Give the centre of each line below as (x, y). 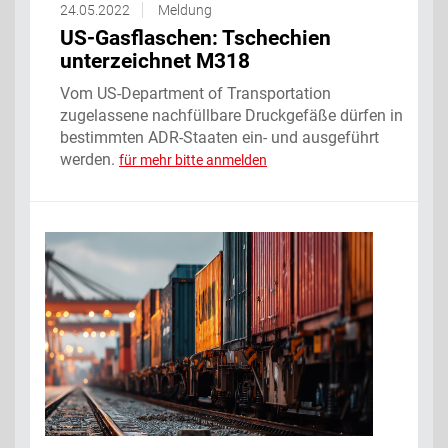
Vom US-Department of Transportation (195, 93)
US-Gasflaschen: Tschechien (195, 37)
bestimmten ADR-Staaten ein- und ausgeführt (219, 137)
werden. (89, 159)
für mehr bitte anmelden (193, 159)
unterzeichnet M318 (155, 60)
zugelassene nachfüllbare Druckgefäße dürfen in (231, 115)
